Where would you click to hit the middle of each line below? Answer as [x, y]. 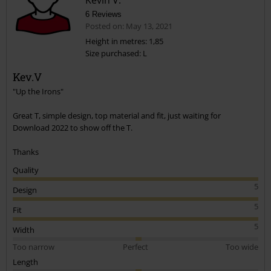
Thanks [26, 152]
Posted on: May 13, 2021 [129, 26]
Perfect [135, 247]
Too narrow [34, 247]
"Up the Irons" [38, 91]
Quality [26, 170]
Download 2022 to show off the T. [73, 127]
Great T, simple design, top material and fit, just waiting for [117, 115]
